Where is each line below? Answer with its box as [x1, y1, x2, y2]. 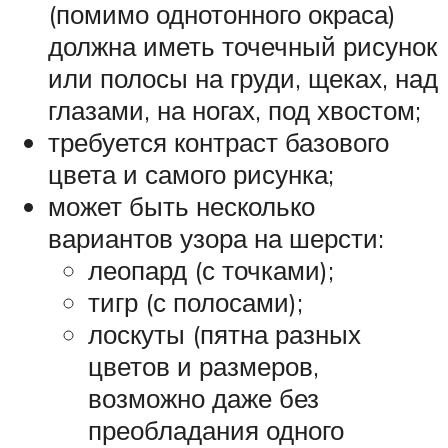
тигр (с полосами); [88, 286, 303, 318]
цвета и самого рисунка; [48, 158, 334, 190]
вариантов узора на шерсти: [48, 222, 384, 254]
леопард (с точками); [88, 254, 334, 286]
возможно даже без [88, 382, 319, 414]
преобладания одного [88, 414, 344, 446]
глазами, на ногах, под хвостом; [48, 94, 421, 126]
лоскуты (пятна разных [88, 318, 361, 350]
